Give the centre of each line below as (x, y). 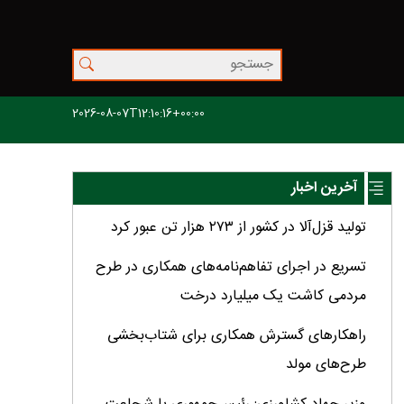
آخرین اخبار (325, 188)
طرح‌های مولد (326, 365)
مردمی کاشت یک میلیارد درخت (273, 297)
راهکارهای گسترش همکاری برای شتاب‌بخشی (236, 336)
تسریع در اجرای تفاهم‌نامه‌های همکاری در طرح (230, 268)
